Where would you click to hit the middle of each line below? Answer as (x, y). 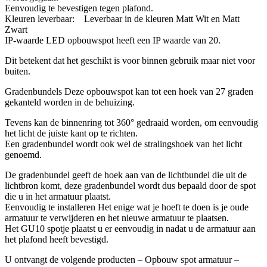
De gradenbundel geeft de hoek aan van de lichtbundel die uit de (126, 175)
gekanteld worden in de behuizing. (70, 103)
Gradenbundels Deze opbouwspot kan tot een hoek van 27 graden (129, 92)
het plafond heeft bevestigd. (57, 240)
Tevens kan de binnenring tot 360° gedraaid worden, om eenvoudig (131, 123)
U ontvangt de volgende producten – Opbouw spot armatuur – (122, 260)
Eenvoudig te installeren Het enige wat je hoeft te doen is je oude (127, 207)
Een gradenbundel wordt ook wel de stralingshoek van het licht (123, 144)
